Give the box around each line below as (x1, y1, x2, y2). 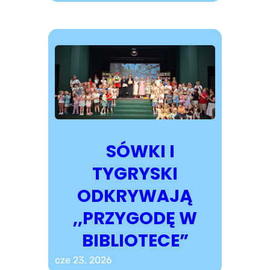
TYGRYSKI (92, 161, 178, 186)
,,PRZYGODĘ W (73, 206, 197, 230)
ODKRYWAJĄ (77, 183, 193, 208)
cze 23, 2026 (54, 254, 112, 266)
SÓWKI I (95, 139, 175, 163)
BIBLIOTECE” (81, 228, 189, 253)
